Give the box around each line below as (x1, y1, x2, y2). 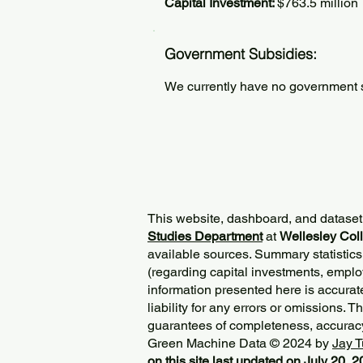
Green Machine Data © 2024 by (147, 335, 332, 351)
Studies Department (147, 228, 263, 244)
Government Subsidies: (164, 45, 317, 63)
